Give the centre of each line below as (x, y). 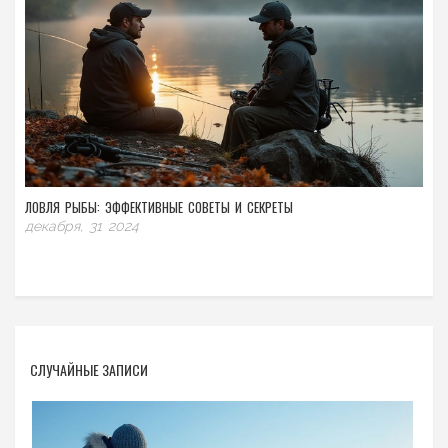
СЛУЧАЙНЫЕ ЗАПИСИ (89, 370)
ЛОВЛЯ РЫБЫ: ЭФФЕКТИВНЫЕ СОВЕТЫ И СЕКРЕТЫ (159, 207)
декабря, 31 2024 (82, 226)
